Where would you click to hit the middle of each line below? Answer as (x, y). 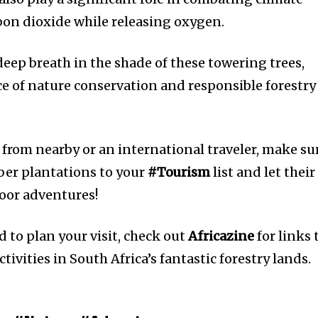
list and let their (263, 172)
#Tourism (179, 172)
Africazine (221, 236)
